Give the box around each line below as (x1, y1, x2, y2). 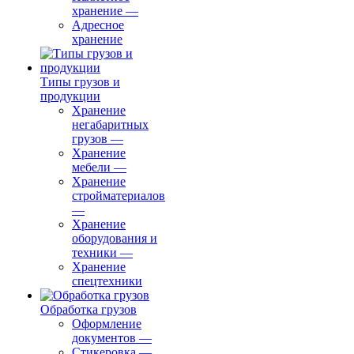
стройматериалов (72, 188, 165, 202)
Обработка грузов (40, 302, 137, 316)
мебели (72, 160, 111, 174)
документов (72, 330, 136, 345)
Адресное (72, 17, 124, 32)
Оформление (72, 316, 141, 330)
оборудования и (72, 231, 157, 245)
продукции (40, 88, 100, 103)
